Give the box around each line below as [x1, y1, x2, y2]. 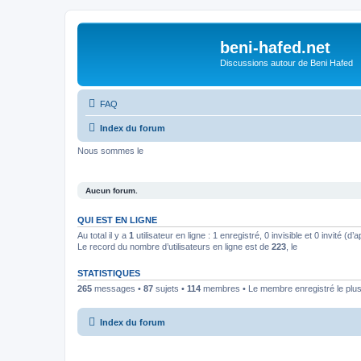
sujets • [153, 284, 187, 293]
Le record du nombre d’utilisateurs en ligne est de [77, 242, 272, 251]
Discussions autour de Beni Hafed [220, 58, 353, 68]
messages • [92, 284, 143, 293]
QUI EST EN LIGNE [77, 215, 157, 225]
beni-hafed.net [220, 39, 330, 56]
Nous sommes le [77, 145, 143, 156]
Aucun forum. [85, 186, 138, 195]
